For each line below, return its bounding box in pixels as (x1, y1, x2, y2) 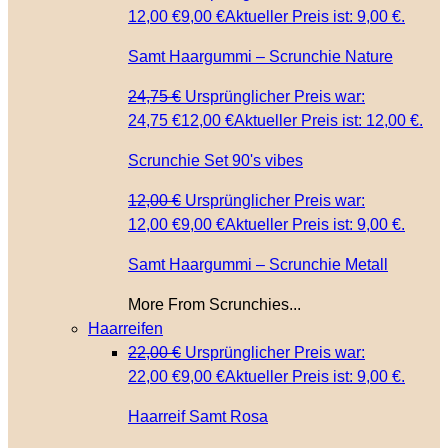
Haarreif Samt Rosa (128, 408, 268, 425)
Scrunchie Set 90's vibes (128, 152, 303, 169)
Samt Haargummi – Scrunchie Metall (128, 256, 388, 273)
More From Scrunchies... (128, 296, 301, 313)
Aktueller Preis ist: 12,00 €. (234, 112, 423, 129)
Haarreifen (88, 320, 163, 337)
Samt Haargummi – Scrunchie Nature (128, 48, 393, 65)
